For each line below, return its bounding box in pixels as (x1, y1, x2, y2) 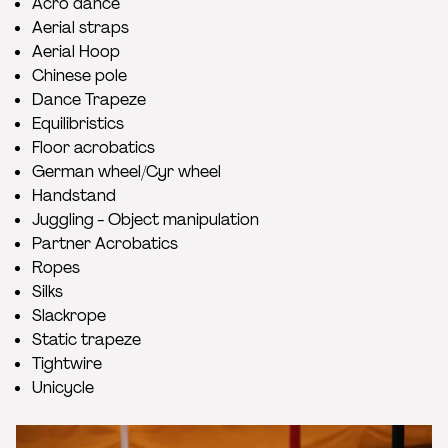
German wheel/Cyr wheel (32, 160, 221, 182)
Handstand (32, 184, 116, 206)
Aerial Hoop (32, 40, 120, 62)
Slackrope (32, 304, 106, 326)
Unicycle (32, 376, 94, 398)
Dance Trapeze (32, 88, 146, 110)
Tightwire (32, 352, 102, 374)
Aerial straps (32, 16, 129, 38)
